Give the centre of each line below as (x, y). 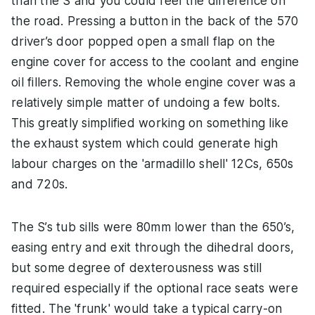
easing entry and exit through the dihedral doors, (153, 247)
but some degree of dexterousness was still (137, 268)
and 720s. (40, 184)
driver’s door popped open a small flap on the (143, 41)
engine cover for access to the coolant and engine (155, 62)
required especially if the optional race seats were (155, 288)
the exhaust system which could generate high (144, 143)
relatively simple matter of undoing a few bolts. (146, 102)
